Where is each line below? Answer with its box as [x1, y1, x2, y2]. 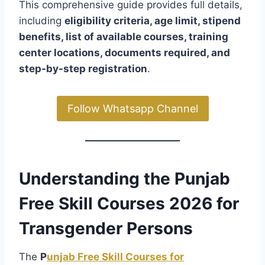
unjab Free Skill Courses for [47, 250, 184, 263]
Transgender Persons [19, 218, 193, 238]
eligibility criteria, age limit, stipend [64, 15, 241, 27]
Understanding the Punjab [19, 168, 230, 189]
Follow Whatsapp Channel [67, 102, 198, 115]
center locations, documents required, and [19, 47, 230, 59]
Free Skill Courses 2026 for [19, 193, 239, 214]
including [19, 15, 64, 27]
